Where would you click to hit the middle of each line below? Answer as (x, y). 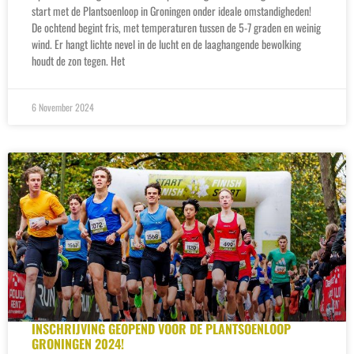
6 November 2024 (63, 107)
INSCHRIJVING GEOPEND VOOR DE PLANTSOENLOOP (161, 328)
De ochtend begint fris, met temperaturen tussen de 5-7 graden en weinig (176, 27)
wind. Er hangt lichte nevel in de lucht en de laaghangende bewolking (166, 43)
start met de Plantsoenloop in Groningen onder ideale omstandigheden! (171, 10)
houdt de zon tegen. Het (78, 60)
